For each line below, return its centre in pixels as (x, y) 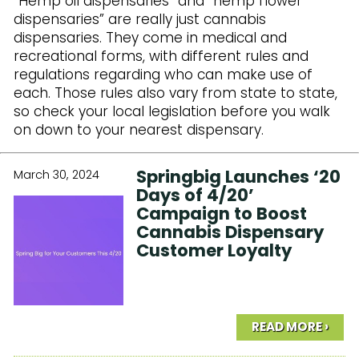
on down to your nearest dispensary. (139, 130)
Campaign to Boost (222, 214)
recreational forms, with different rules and (161, 56)
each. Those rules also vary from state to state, (175, 93)
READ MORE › (290, 327)
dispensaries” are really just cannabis (140, 20)
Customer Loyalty (214, 251)
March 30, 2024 (56, 175)
